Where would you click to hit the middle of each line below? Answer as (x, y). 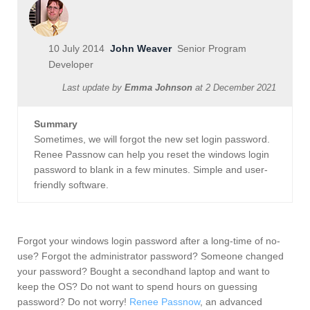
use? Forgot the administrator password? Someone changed (151, 256)
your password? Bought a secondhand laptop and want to (144, 272)
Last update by (93, 88)
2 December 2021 (241, 88)
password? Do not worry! (73, 302)
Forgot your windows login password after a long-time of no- (149, 241)
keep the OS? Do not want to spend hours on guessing (137, 287)
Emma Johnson (158, 88)
